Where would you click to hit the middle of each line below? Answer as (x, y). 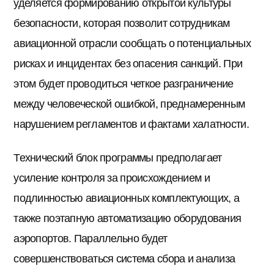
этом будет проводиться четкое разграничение (124, 83)
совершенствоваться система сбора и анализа (124, 259)
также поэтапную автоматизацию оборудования (128, 219)
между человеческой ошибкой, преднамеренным (129, 104)
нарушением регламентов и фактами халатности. (131, 124)
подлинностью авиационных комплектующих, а (127, 198)
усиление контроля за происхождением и (112, 178)
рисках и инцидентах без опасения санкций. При (128, 63)
